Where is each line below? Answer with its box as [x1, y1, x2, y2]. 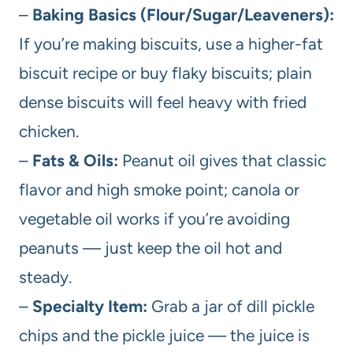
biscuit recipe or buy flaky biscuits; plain [19, 62, 312, 83]
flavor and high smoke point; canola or [19, 179, 299, 199]
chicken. [19, 121, 79, 141]
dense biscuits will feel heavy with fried [19, 91, 307, 112]
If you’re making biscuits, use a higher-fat [19, 33, 323, 54]
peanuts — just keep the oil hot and [19, 237, 282, 258]
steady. [19, 266, 72, 287]
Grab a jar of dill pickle [147, 295, 314, 316]
